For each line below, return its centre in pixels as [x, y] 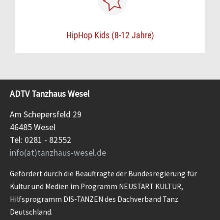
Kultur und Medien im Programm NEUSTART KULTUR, [96, 186]
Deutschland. [31, 212]
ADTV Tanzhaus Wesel [50, 94]
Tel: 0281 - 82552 [41, 140]
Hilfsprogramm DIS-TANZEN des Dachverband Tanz [94, 199]
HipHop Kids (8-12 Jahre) [110, 35]
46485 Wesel [33, 127]
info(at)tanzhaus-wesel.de [58, 153]
